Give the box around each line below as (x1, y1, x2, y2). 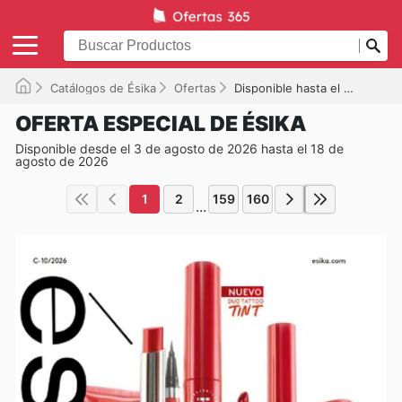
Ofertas (174, 80, 216, 95)
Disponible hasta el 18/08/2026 (234, 80, 344, 95)
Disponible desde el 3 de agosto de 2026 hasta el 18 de (15, 140, 344, 156)
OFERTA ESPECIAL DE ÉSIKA (15, 110, 306, 136)
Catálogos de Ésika (50, 80, 156, 95)
